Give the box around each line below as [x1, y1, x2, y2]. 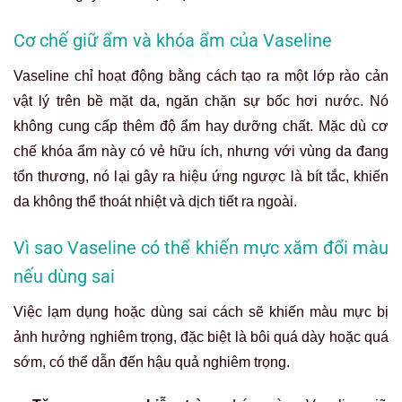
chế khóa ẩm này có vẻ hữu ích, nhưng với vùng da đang [13, 144, 389, 160]
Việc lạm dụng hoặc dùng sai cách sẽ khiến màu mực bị [13, 304, 389, 320]
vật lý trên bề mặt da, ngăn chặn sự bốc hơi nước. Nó [13, 93, 389, 109]
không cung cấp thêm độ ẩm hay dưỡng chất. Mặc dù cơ [13, 118, 389, 135]
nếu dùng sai [13, 266, 115, 288]
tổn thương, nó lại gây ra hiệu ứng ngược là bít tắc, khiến [13, 169, 389, 185]
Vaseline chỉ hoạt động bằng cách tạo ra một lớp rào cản [13, 68, 389, 84]
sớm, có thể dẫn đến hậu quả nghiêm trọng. [13, 354, 293, 371]
